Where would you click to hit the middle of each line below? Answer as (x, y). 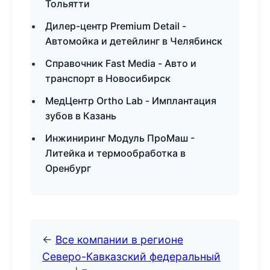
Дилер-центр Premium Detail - (116, 26)
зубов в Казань (81, 116)
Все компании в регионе (119, 240)
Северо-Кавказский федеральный (131, 256)
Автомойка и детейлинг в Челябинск (134, 41)
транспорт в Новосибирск (108, 78)
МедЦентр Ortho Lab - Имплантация (131, 101)
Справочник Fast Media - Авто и (121, 63)
